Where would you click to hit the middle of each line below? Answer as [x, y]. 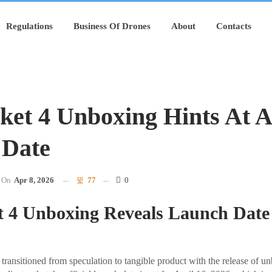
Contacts [233, 26]
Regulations [29, 26]
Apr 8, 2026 [34, 180]
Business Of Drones [112, 26]
